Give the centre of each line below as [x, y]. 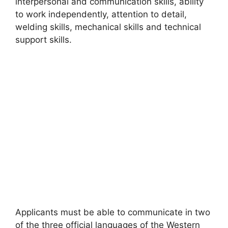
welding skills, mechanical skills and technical [108, 27]
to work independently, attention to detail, [101, 15]
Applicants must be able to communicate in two [113, 212]
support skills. [44, 40]
